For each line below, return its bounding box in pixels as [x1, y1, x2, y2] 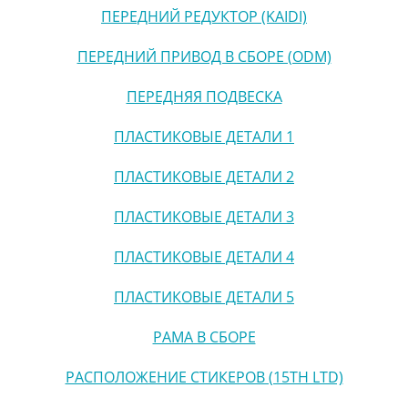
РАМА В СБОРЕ [152, 326, 256, 347]
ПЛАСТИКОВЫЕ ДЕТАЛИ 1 [114, 126, 294, 147]
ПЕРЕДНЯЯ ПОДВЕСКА [126, 86, 282, 107]
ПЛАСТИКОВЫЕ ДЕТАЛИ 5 [114, 286, 294, 307]
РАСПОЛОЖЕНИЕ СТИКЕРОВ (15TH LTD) [65, 366, 343, 387]
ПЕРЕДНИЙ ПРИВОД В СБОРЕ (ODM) [76, 46, 331, 66]
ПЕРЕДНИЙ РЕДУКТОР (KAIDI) [101, 5, 307, 26]
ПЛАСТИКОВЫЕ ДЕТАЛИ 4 [114, 246, 294, 267]
